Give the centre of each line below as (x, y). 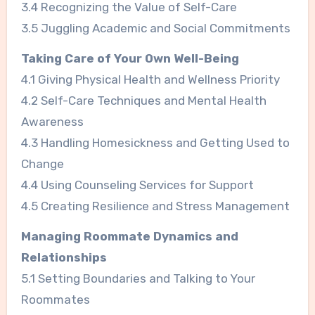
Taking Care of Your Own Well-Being (130, 59)
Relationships (64, 258)
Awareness (52, 122)
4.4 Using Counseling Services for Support (137, 185)
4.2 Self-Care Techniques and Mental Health (143, 101)
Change (42, 164)
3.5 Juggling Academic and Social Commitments (155, 28)
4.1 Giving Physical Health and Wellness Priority (150, 80)
